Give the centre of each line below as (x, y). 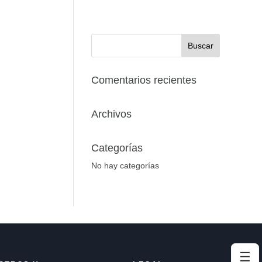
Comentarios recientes (144, 80)
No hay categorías (125, 166)
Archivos (111, 114)
